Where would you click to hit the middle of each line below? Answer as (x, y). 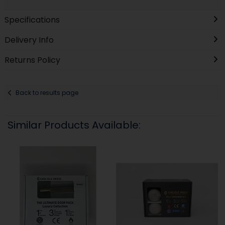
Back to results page (47, 93)
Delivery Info (29, 40)
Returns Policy (32, 60)
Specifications (32, 20)
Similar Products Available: (74, 125)
